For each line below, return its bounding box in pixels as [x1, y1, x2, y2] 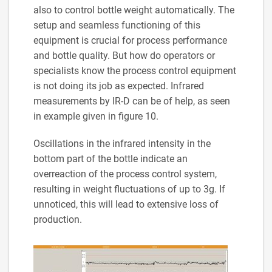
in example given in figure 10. [33, 110, 158, 122]
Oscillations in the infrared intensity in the [33, 137, 211, 149]
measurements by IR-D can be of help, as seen [33, 95, 230, 107]
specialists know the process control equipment [33, 64, 236, 76]
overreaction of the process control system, [33, 168, 217, 180]
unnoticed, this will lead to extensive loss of [33, 198, 219, 210]
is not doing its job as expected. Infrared [33, 80, 204, 92]
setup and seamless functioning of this [33, 19, 200, 31]
